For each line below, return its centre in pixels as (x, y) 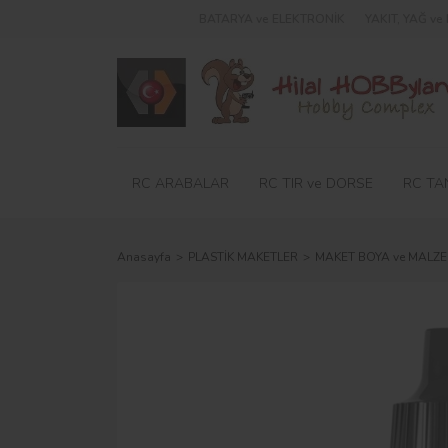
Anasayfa (144, 257)
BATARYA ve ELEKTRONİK (272, 19)
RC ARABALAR (180, 183)
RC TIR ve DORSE (316, 183)
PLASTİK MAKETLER (243, 257)
